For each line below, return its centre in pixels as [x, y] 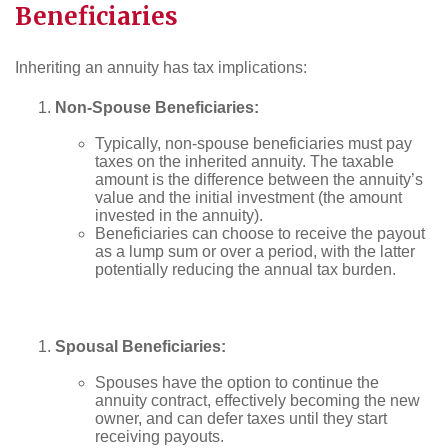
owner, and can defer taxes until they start [241, 418]
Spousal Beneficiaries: [140, 346]
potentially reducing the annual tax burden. [245, 269]
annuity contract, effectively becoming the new [257, 400]
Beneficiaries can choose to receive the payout [260, 233]
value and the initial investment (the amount [248, 197]
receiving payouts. [159, 436]
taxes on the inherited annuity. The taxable [244, 161]
